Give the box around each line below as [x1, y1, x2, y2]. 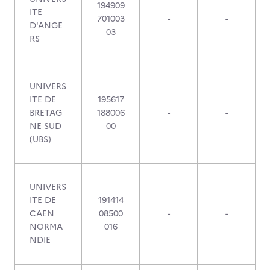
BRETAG [30, 107, 62, 119]
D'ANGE [30, 19, 63, 32]
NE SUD [30, 120, 61, 133]
